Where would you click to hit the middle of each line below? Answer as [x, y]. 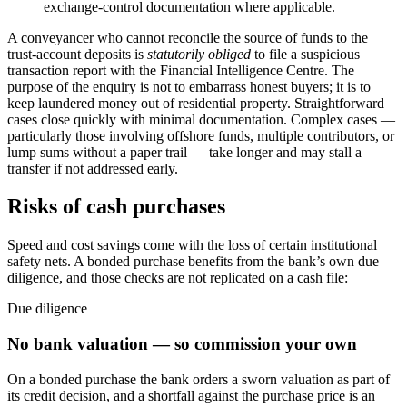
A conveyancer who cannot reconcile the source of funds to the [188, 37]
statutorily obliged [199, 54]
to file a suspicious [305, 54]
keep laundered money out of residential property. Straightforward [196, 103]
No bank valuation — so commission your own [182, 344]
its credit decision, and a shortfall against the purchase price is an [191, 395]
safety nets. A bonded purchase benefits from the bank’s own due [193, 262]
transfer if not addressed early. [93, 168]
